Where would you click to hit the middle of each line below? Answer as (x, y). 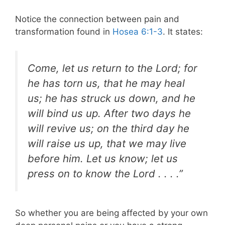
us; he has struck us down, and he (111, 98)
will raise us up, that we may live (107, 144)
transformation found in (64, 31)
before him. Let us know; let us (103, 159)
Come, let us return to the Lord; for (113, 68)
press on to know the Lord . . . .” (105, 174)
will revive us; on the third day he (108, 129)
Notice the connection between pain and (97, 19)
